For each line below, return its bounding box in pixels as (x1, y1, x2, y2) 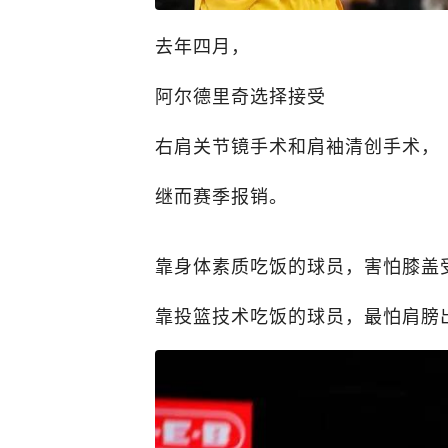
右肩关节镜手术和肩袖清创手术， (155, 132, 440, 159)
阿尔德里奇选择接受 (155, 82, 326, 109)
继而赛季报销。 (155, 182, 288, 209)
